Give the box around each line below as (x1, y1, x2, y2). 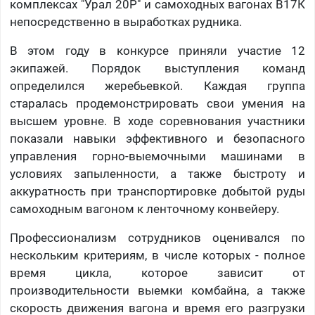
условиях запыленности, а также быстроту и (9, 167, 306, 181)
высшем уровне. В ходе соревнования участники (9, 114, 306, 129)
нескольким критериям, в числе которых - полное (9, 248, 306, 263)
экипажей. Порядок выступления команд (9, 61, 306, 76)
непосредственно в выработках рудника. (9, 15, 242, 30)
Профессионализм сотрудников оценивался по (9, 231, 306, 245)
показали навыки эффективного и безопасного (9, 131, 306, 146)
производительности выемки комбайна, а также (9, 283, 306, 298)
